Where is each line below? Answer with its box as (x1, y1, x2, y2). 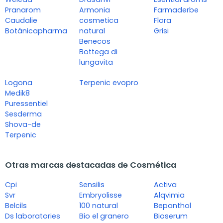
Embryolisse (79, 190, 122, 201)
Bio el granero (79, 211, 129, 222)
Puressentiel (5, 99, 48, 109)
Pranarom (5, 5, 41, 15)
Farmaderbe (153, 5, 199, 15)
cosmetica (79, 15, 119, 26)
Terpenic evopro (79, 78, 139, 88)
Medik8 (5, 88, 30, 99)
